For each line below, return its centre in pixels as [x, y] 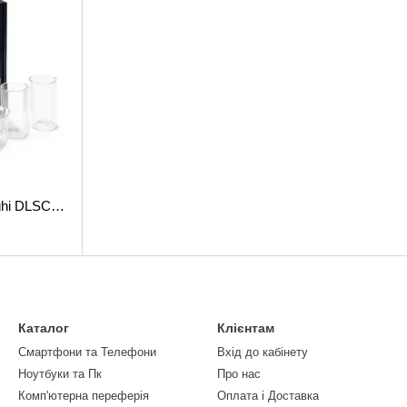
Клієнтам [246, 328]
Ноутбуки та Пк [60, 374]
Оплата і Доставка [268, 396]
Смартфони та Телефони [87, 352]
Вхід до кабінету [263, 352]
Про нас [239, 374]
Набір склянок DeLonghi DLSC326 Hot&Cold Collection [58, 206]
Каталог [44, 328]
